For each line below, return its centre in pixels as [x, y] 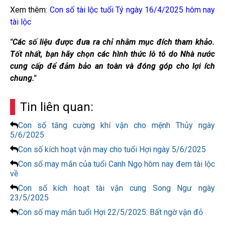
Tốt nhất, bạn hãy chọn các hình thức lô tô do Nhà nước [113, 54]
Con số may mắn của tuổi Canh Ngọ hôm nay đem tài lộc [117, 164]
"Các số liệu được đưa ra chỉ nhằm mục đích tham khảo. [113, 42]
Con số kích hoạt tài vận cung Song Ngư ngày [117, 188]
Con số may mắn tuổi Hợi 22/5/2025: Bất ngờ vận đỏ [110, 212]
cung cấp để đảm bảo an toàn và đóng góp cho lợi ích [113, 66]
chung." [23, 78]
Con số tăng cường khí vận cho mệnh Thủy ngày [117, 125]
